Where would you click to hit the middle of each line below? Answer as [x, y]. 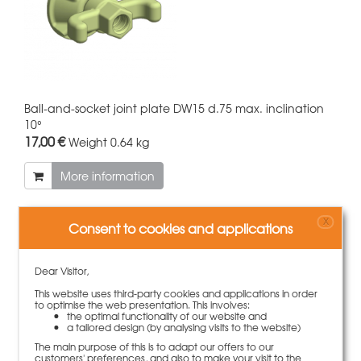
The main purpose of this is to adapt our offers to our [155, 346]
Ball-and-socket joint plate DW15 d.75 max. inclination [174, 108]
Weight [88, 141]
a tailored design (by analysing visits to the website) [184, 327]
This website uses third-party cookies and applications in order [176, 293]
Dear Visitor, [62, 271]
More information [108, 175]
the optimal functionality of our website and [167, 316]
